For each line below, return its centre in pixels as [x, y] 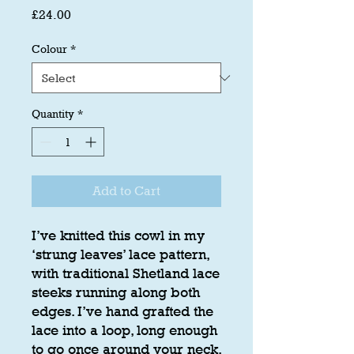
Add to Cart [126, 191]
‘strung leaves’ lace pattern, [121, 255]
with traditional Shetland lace [126, 274]
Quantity [53, 114]
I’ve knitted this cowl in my [118, 236]
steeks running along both [116, 293]
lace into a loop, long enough [124, 331]
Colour [49, 49]
